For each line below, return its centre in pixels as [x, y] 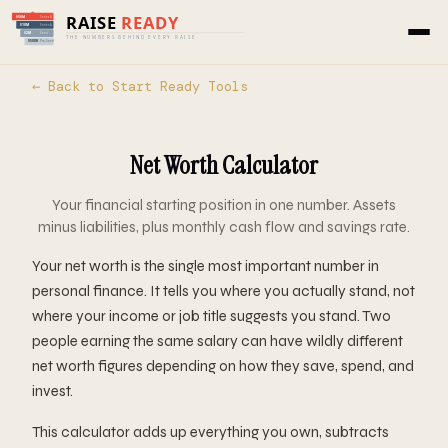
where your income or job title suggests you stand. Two [211, 316]
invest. [52, 391]
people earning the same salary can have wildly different [217, 341]
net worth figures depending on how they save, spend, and [223, 366]
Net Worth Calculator [224, 165]
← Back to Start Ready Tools [140, 86]
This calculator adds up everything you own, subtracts [210, 432]
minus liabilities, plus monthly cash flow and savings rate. [224, 227]
